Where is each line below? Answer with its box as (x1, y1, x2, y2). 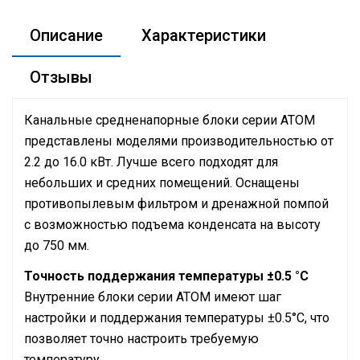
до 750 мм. (24, 238, 92, 253)
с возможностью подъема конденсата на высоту (24, 217, 321, 232)
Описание (30, 26, 103, 45)
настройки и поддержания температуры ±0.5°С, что (24, 310, 329, 325)
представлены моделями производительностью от (24, 133, 333, 149)
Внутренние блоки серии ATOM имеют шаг (24, 289, 281, 305)
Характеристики (141, 26, 266, 45)
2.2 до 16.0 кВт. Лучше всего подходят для (24, 154, 278, 170)
